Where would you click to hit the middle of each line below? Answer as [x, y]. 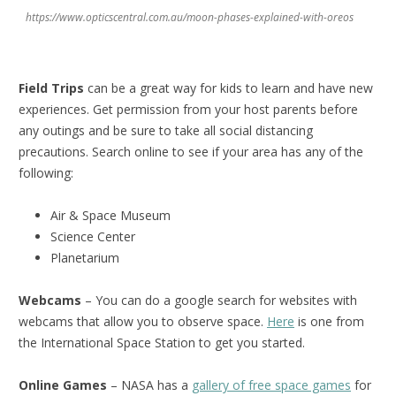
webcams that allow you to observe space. [143, 322]
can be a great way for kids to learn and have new [228, 88]
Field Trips [51, 88]
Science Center [93, 237]
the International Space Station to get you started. [162, 343]
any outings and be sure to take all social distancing [166, 131]
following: [46, 173]
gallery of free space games [271, 385]
